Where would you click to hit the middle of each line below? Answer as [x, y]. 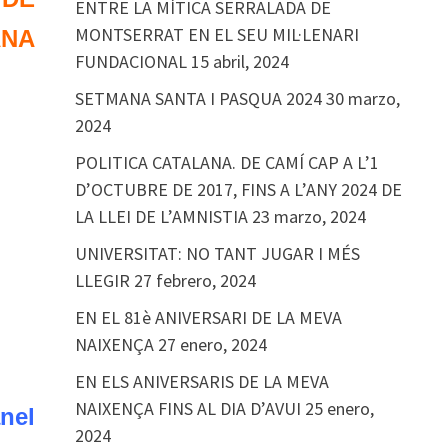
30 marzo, [362, 98]
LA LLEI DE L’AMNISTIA [161, 216]
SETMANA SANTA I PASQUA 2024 [198, 98]
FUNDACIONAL [130, 61]
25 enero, [339, 408]
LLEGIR [102, 280]
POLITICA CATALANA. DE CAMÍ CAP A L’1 [226, 162]
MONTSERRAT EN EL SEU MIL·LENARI [216, 34]
